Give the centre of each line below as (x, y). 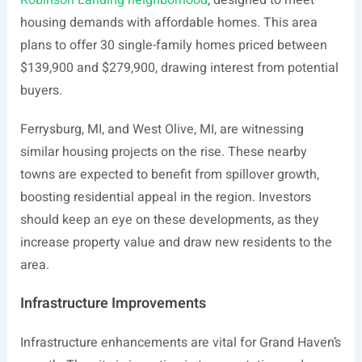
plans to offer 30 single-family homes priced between (173, 45)
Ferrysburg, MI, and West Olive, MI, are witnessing (162, 129)
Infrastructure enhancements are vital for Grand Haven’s (180, 343)
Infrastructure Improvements (113, 303)
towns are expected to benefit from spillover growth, (169, 175)
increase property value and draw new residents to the (176, 242)
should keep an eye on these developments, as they (169, 220)
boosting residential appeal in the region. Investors (165, 197)
